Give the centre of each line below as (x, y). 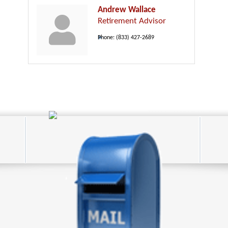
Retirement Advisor (132, 21)
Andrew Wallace (127, 10)
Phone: (106, 37)
